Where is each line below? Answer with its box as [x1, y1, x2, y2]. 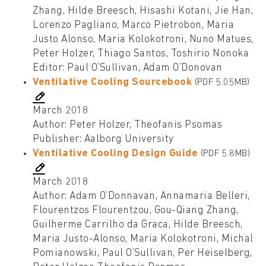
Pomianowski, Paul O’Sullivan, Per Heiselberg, [33, 248, 252, 259]
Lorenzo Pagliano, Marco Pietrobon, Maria [33, 20, 234, 31]
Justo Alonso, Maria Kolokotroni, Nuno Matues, [33, 34, 254, 45]
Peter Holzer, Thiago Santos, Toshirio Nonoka [33, 49, 249, 59]
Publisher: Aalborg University [33, 134, 174, 145]
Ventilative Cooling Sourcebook [33, 77, 192, 88]
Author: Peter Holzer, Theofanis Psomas [33, 120, 222, 131]
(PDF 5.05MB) [194, 78, 250, 88]
